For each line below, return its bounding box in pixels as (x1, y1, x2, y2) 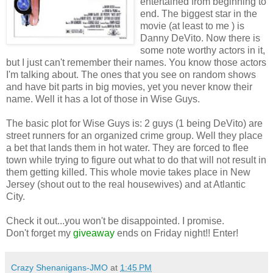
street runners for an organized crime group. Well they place (6, 130, 263, 141)
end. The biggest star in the (140, 8, 257, 19)
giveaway (73, 227, 115, 238)
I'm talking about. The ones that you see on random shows (6, 69, 256, 80)
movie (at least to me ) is (140, 20, 244, 31)
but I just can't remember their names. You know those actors (6, 57, 266, 68)
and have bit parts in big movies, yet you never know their (6, 81, 252, 92)
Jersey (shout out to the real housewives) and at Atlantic (6, 179, 246, 190)
